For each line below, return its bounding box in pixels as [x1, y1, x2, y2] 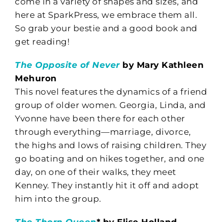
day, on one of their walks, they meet [15, 166, 176, 177]
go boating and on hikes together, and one [15, 153, 205, 164]
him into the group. [15, 193, 102, 204]
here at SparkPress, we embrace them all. [15, 9, 197, 20]
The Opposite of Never [15, 59, 120, 70]
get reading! [15, 36, 69, 47]
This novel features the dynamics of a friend [15, 86, 207, 97]
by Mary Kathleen [122, 59, 204, 70]
